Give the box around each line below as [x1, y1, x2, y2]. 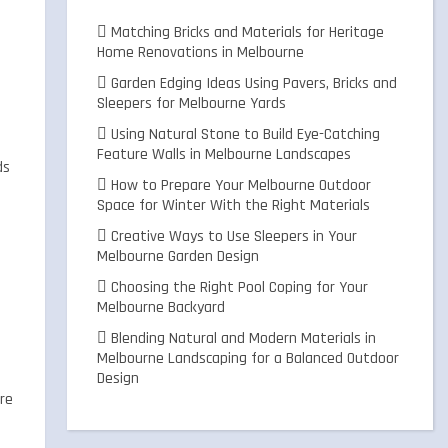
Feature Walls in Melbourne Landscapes [97, 144, 352, 165]
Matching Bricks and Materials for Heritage [107, 22, 385, 43]
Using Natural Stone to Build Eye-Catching [107, 124, 381, 145]
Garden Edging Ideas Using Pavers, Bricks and [107, 73, 398, 94]
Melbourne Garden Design [97, 246, 260, 267]
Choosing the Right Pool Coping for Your [107, 277, 369, 298]
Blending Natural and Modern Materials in [107, 328, 377, 349]
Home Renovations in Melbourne [97, 42, 305, 63]
